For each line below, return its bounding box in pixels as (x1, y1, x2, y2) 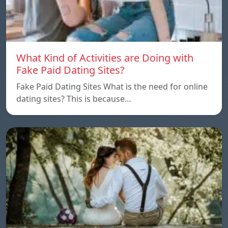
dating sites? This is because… (16, 93, 131, 104)
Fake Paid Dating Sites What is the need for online (16, 80, 208, 92)
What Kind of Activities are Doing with (16, 50, 193, 65)
